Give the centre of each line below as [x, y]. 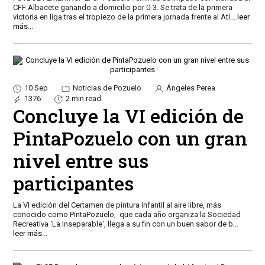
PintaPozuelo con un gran [130, 138]
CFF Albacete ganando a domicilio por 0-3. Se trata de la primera [122, 8]
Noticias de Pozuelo [106, 88]
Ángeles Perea [190, 88]
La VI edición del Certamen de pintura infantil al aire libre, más [117, 205]
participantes [73, 183]
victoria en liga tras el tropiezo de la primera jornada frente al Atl [121, 17]
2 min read [83, 99]
